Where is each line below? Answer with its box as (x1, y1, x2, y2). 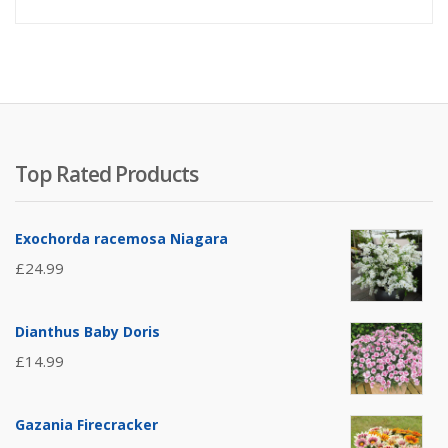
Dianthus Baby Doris (15, 322, 160, 342)
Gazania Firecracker (15, 415, 158, 435)
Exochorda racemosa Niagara (15, 229, 228, 249)
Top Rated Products (15, 160, 198, 189)
